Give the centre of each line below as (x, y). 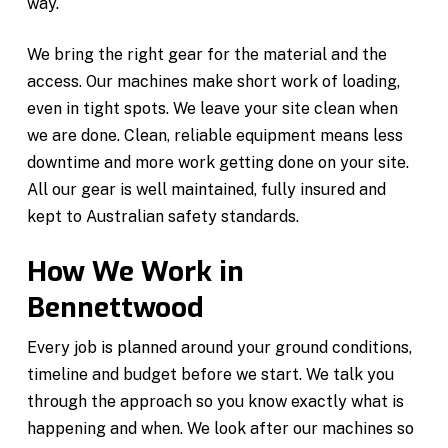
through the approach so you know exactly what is (216, 401)
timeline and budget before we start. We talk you (211, 374)
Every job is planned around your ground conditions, (220, 347)
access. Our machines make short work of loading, (214, 81)
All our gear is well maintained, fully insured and (207, 189)
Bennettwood (116, 307)
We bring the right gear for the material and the (207, 54)
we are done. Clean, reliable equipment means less (215, 135)
